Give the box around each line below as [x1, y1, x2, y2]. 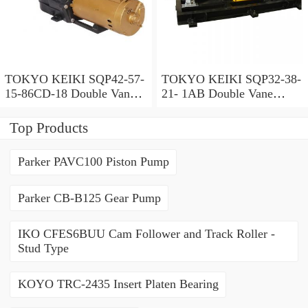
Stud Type [17, 241, 69, 256]
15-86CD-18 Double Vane [5, 86, 135, 100]
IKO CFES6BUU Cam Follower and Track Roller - [17, 227, 275, 241]
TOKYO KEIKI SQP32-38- [161, 71, 301, 86]
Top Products [10, 119, 88, 136]
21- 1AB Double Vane [161, 86, 273, 100]
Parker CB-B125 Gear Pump [17, 190, 161, 205]
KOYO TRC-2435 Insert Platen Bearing [17, 277, 219, 291]
